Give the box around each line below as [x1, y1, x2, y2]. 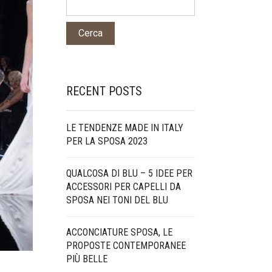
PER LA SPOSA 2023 [66, 135, 148, 147]
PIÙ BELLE [66, 253, 107, 265]
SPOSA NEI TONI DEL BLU [66, 194, 168, 206]
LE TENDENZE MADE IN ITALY [66, 122, 183, 134]
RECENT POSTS [66, 84, 142, 98]
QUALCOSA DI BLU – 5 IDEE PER [66, 168, 192, 179]
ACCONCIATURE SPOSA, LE [66, 226, 172, 238]
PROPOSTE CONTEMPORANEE [66, 240, 186, 251]
